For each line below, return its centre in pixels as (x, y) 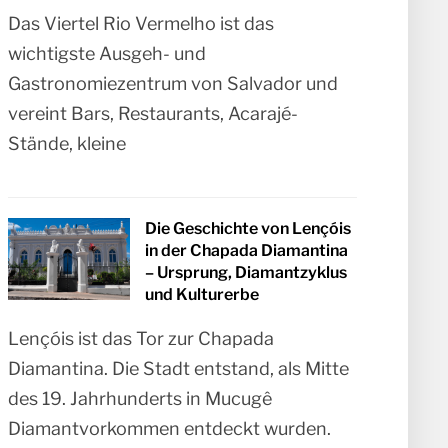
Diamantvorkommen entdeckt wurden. (170, 429)
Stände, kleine (67, 144)
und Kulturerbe (202, 295)
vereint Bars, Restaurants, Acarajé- (153, 114)
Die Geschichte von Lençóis (248, 229)
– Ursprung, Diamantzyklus (246, 273)
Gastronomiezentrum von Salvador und (173, 84)
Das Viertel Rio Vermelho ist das (141, 24)
